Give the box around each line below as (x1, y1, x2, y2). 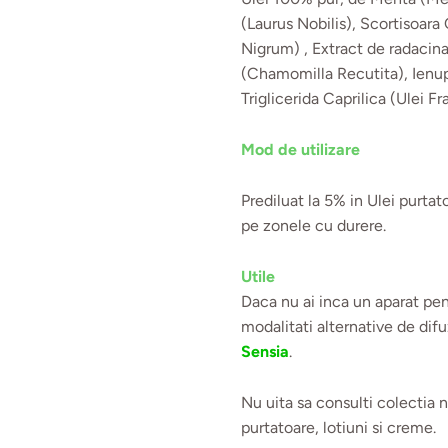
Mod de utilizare (241, 139, 361, 159)
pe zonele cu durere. (241, 215, 387, 235)
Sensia (241, 341, 290, 361)
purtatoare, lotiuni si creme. (241, 417, 437, 437)
